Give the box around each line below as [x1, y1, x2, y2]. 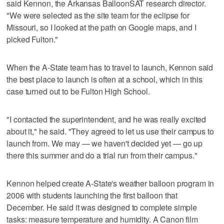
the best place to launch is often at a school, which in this [6, 73, 202, 85]
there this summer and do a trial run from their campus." [6, 149, 197, 161]
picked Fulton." [6, 33, 58, 45]
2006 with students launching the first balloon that [6, 189, 178, 201]
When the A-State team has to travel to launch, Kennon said [6, 61, 213, 73]
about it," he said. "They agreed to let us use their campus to [6, 125, 214, 137]
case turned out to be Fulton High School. [6, 85, 150, 97]
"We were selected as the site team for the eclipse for [6, 9, 189, 21]
